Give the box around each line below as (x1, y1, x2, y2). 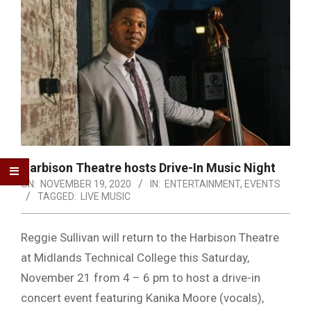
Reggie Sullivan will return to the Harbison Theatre (21, 230, 279, 244)
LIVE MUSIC (81, 190, 131, 202)
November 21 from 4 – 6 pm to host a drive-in (21, 270, 260, 285)
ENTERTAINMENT (165, 178, 240, 190)
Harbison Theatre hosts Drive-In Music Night (21, 160, 276, 175)
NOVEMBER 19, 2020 (40, 178, 131, 190)
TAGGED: (37, 190, 76, 202)
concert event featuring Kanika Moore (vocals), (21, 290, 264, 305)
